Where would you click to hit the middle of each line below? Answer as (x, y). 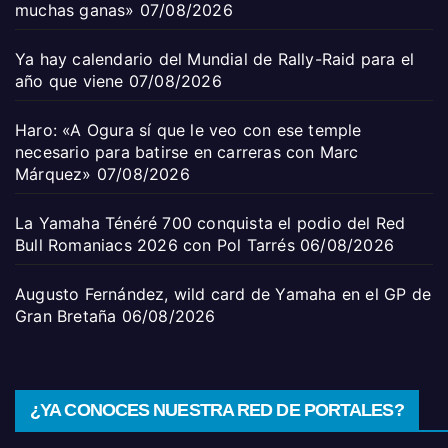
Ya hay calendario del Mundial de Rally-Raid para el (215, 58)
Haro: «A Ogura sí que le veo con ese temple (188, 129)
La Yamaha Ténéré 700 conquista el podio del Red (210, 222)
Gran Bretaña (66, 315)
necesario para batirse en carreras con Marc (187, 151)
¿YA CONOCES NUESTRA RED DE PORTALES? (217, 409)
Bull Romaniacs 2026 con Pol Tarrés (155, 244)
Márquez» (53, 173)
